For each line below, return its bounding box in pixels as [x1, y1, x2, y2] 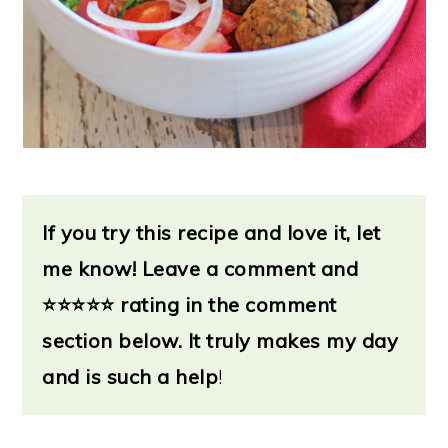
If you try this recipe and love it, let [42, 219, 381, 245]
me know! [42, 255, 142, 281]
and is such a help [42, 363, 219, 389]
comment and [223, 255, 359, 281]
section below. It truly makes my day [42, 327, 399, 353]
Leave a [141, 255, 224, 281]
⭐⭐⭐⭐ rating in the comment [56, 291, 337, 317]
